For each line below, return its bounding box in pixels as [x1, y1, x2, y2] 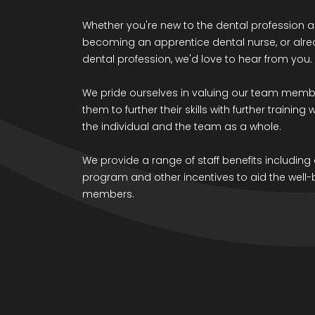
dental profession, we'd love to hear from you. [82, 51, 312, 66]
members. [82, 186, 134, 201]
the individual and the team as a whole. [82, 119, 281, 134]
